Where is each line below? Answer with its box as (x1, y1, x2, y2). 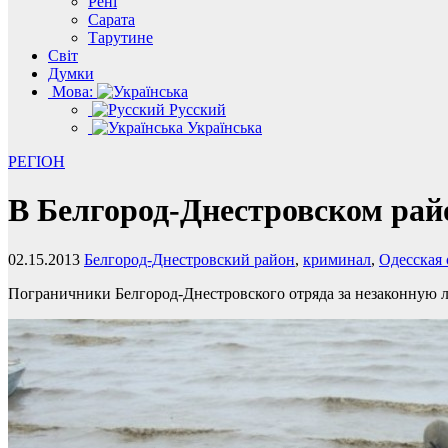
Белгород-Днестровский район (84, 250, 295, 268)
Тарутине (88, 29, 153, 46)
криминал (303, 250, 371, 268)
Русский (165, 101, 226, 118)
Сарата (88, 11, 135, 28)
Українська (183, 119, 262, 136)
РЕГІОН (8, 153, 65, 170)
